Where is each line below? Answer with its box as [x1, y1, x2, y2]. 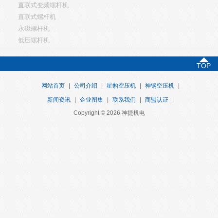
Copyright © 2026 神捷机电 [73, 109, 145, 116]
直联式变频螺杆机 [18, 1, 69, 9]
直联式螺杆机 [18, 13, 56, 20]
